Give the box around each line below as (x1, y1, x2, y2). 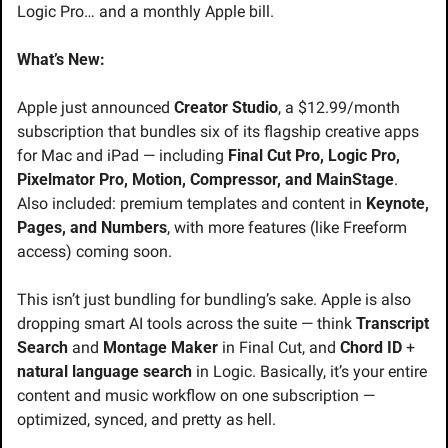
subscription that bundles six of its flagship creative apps (17, 122, 419, 142)
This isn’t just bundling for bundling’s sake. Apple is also (17, 290, 411, 310)
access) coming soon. (17, 242, 172, 262)
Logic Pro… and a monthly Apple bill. (17, 2, 274, 22)
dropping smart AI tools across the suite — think (17, 314, 356, 334)
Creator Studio (174, 98, 278, 118)
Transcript (356, 314, 429, 334)
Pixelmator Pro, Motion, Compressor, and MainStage (17, 170, 394, 190)
